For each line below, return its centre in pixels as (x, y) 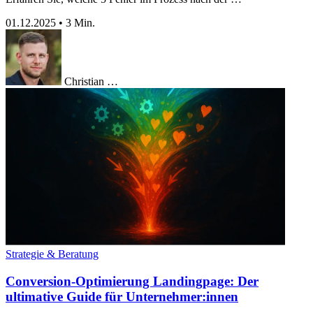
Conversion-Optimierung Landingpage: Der (132, 281)
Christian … (91, 82)
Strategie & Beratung (52, 254)
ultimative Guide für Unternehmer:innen (122, 296)
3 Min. (80, 23)
